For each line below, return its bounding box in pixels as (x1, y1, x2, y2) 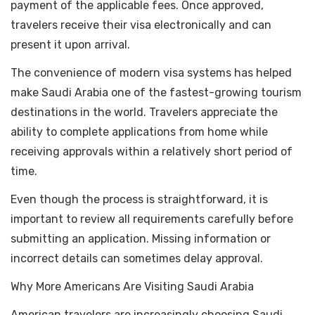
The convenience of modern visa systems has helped (11, 66, 292, 80)
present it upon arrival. (11, 38, 130, 52)
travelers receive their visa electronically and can (11, 18, 271, 32)
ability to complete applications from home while (11, 125, 268, 139)
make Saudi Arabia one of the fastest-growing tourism (11, 86, 302, 100)
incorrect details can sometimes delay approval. (11, 252, 263, 266)
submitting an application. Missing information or (11, 232, 271, 246)
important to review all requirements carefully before (11, 212, 293, 226)
